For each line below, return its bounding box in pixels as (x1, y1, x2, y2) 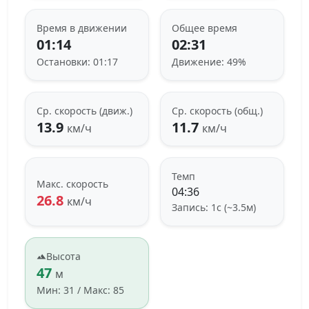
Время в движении (37, 21, 127, 35)
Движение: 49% (172, 55, 246, 69)
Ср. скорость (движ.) (37, 104, 132, 118)
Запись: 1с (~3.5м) (172, 201, 256, 215)
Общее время (172, 21, 237, 35)
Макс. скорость (37, 177, 108, 190)
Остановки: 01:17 (37, 55, 118, 69)
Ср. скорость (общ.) (172, 104, 263, 118)
